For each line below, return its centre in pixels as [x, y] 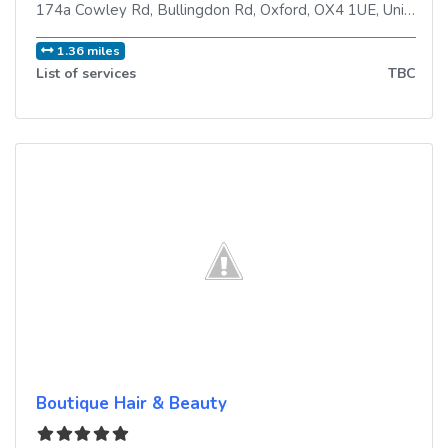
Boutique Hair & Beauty [131, 404]
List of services [86, 74]
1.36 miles [89, 51]
